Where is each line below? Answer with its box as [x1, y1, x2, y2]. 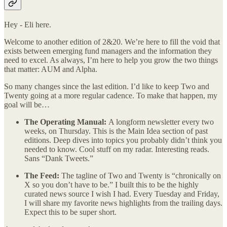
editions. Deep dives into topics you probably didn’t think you [24, 136, 222, 145]
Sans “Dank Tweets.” [24, 154, 93, 163]
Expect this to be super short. [24, 208, 117, 217]
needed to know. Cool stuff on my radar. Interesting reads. [24, 145, 209, 154]
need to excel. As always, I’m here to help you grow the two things [4, 56, 218, 65]
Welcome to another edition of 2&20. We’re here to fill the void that [4, 37, 220, 47]
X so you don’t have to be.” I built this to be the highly [24, 180, 199, 190]
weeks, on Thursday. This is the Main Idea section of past [24, 127, 208, 136]
